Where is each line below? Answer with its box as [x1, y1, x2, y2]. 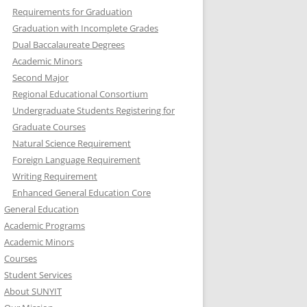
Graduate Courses [12, 121, 86, 133]
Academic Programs [4, 219, 85, 232]
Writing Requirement [12, 170, 97, 182]
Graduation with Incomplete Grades [12, 22, 158, 34]
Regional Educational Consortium [12, 88, 148, 100]
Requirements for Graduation [12, 5, 132, 18]
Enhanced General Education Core [12, 186, 151, 199]
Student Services [4, 269, 72, 281]
